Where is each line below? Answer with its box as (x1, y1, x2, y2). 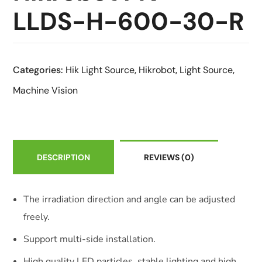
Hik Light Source (65, 64, 135, 77)
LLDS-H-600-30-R (13, 5, 244, 38)
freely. (23, 211, 50, 224)
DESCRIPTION (37, 152, 91, 163)
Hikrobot (139, 64, 176, 77)
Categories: (13, 64, 66, 77)
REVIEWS (144, 152, 182, 163)
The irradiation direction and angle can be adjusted (23, 193, 235, 206)
